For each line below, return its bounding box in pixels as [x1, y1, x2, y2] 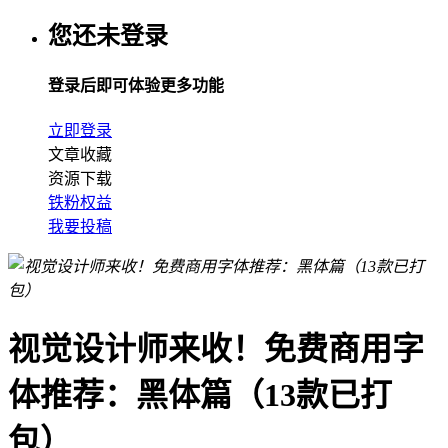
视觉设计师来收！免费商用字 [8, 330, 424, 367]
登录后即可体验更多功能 [48, 77, 224, 95]
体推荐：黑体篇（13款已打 [8, 376, 392, 413]
